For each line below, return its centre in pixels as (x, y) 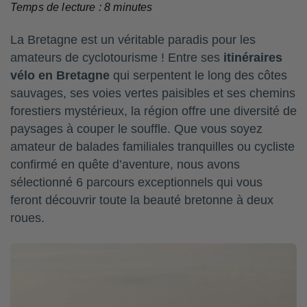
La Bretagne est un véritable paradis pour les (133, 40)
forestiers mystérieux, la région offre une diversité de (153, 111)
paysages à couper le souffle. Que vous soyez (136, 129)
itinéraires (253, 58)
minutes (133, 8)
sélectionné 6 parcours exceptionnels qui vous (136, 183)
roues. (27, 218)
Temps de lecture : (58, 8)
